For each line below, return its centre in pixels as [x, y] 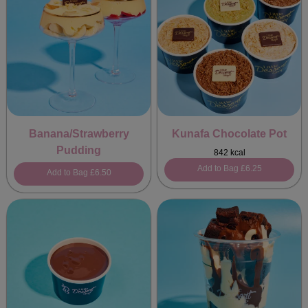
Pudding [79, 150]
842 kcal [229, 153]
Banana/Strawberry [79, 134]
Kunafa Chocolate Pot [229, 134]
